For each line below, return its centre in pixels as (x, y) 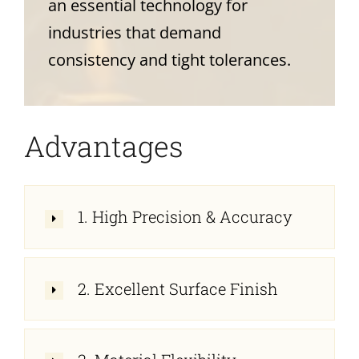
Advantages (103, 146)
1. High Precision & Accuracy (185, 217)
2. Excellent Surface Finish (177, 288)
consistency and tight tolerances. (169, 60)
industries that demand (134, 33)
